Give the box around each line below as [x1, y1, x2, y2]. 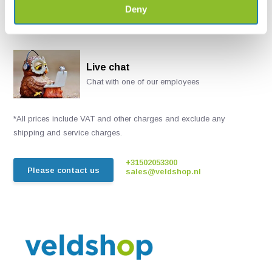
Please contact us [27, 165, 100, 175]
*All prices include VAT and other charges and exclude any [13, 114, 226, 123]
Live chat [86, 62, 131, 72]
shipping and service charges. [13, 128, 123, 137]
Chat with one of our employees [86, 77, 200, 86]
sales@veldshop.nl [126, 167, 202, 176]
